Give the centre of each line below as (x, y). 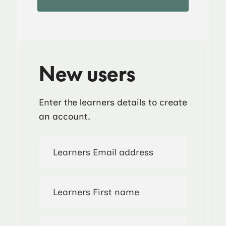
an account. (64, 117)
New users (87, 73)
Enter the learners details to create (113, 102)
